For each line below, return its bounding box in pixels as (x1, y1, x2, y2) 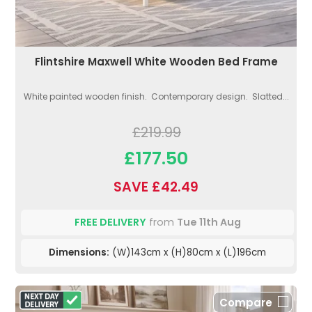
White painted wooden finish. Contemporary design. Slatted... (23, 90, 289, 102)
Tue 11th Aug (176, 214, 241, 229)
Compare (219, 295, 272, 310)
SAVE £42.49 (114, 177, 198, 196)
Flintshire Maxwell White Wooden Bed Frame (34, 54, 278, 69)
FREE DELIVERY (74, 214, 146, 229)
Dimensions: (49, 245, 109, 259)
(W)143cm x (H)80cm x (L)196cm (109, 245, 266, 259)
